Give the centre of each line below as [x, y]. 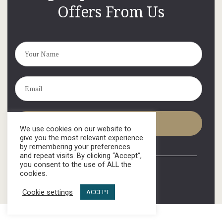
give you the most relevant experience [82, 138]
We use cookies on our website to [76, 129]
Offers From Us [111, 11]
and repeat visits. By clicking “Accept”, [81, 156]
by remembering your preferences [75, 147]
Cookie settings [48, 192]
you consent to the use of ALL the [76, 165]
